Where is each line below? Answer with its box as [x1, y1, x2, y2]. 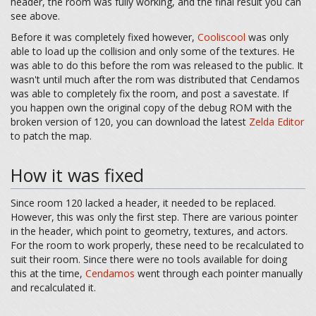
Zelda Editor [249, 114, 304, 128]
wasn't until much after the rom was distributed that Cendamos [11, 72, 300, 86]
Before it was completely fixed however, [11, 30, 197, 44]
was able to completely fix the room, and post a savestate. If [11, 86, 288, 100]
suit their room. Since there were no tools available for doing [11, 252, 287, 266]
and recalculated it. [11, 280, 96, 294]
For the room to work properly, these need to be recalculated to [11, 238, 304, 252]
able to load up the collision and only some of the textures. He [11, 44, 295, 58]
